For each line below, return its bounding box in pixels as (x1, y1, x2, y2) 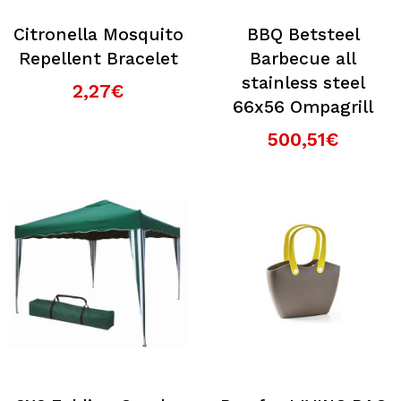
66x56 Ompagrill (233, 97, 373, 117)
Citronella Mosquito (13, 24, 183, 45)
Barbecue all (250, 48, 356, 69)
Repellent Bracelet (18, 48, 178, 69)
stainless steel (241, 73, 365, 93)
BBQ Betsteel (246, 24, 360, 45)
